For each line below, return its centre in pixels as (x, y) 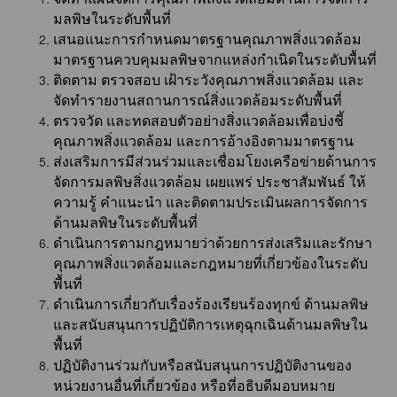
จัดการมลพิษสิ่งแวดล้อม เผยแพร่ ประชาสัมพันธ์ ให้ (210, 182)
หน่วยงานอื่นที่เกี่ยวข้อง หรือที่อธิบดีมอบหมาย (194, 385)
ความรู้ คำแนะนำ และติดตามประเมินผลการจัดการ (210, 202)
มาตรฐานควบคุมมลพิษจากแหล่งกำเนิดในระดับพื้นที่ (215, 59)
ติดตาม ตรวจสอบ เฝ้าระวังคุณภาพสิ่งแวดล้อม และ (209, 80)
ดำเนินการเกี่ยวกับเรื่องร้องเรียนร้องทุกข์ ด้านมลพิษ (211, 304)
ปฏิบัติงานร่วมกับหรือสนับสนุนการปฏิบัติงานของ (202, 365)
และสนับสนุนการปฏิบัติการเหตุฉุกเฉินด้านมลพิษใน (210, 324)
